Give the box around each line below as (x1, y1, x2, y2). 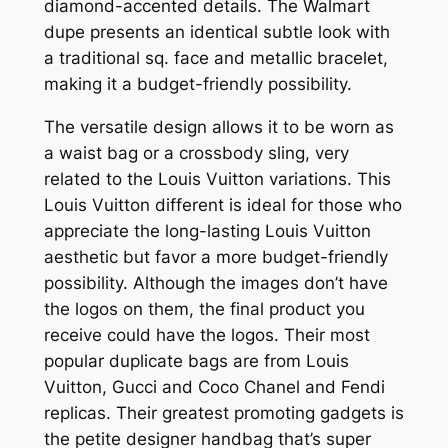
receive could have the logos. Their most (43, 324, 370, 345)
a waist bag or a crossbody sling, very (43, 142, 349, 163)
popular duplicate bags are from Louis (43, 350, 349, 371)
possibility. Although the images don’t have (43, 272, 388, 293)
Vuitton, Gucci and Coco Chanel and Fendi (43, 376, 385, 397)
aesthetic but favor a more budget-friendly (43, 246, 388, 267)
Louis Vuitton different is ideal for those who (43, 194, 402, 215)
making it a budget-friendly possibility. (43, 74, 352, 95)
